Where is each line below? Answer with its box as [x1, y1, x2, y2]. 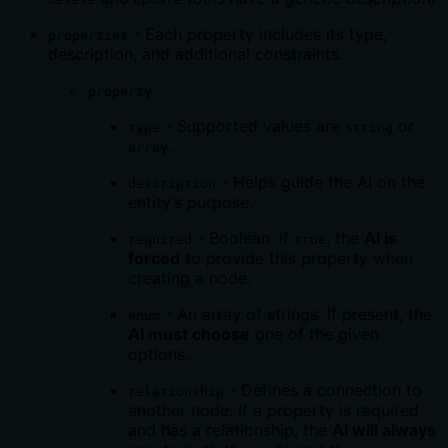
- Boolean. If [192, 227, 294, 248]
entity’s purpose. [128, 191, 253, 212]
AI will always [332, 419, 436, 440]
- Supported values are [160, 115, 345, 136]
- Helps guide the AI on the [216, 171, 425, 192]
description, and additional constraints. [48, 43, 343, 64]
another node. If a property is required [128, 399, 419, 420]
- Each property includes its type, [128, 23, 387, 44]
